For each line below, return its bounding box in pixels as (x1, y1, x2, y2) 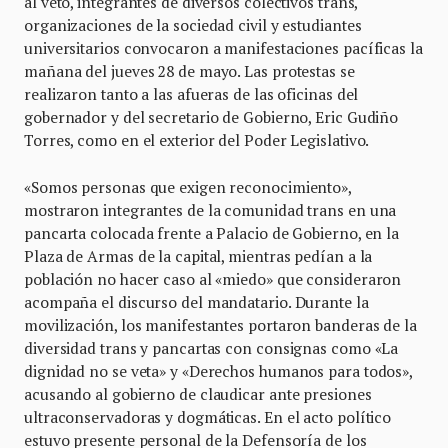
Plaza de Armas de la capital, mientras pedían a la (24, 246, 373, 267)
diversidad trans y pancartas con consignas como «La (24, 338, 399, 359)
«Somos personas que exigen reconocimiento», (24, 177, 351, 198)
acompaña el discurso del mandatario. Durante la (24, 292, 369, 313)
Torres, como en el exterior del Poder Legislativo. (24, 130, 370, 151)
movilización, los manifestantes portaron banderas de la (24, 315, 417, 336)
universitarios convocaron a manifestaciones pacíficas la (24, 38, 423, 59)
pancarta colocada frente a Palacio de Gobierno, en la (24, 223, 400, 244)
